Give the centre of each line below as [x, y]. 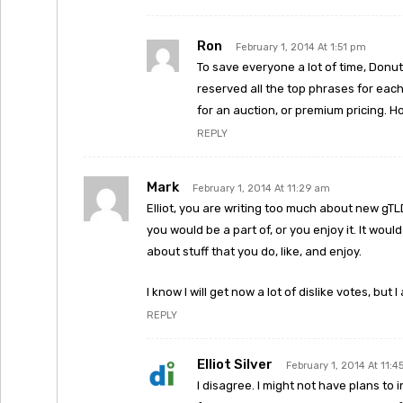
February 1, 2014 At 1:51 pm [301, 47]
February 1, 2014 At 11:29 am [261, 188]
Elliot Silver [235, 364]
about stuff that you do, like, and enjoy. [254, 251]
